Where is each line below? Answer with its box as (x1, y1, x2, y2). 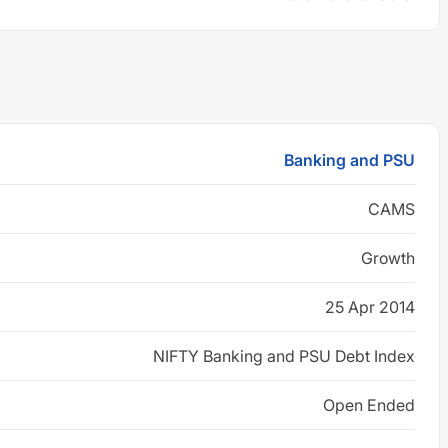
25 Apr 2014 (325, 297, 415, 317)
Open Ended (323, 395, 415, 415)
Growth (361, 248, 415, 268)
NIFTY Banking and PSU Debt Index (153, 346, 415, 366)
